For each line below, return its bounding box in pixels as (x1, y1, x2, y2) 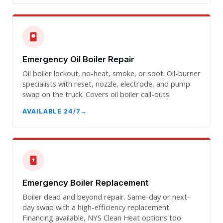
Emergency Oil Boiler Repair (22, 54, 134, 65)
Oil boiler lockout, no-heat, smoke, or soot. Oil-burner (22, 68, 201, 78)
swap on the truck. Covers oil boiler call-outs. (22, 89, 171, 99)
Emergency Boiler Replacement (22, 178, 149, 188)
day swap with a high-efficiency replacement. (22, 202, 171, 212)
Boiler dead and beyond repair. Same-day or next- (22, 191, 190, 202)
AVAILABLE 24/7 (22, 108, 81, 115)
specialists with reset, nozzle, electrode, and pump (22, 78, 190, 89)
